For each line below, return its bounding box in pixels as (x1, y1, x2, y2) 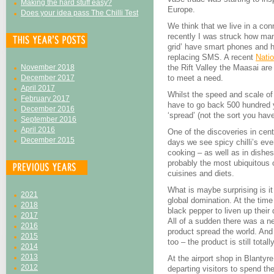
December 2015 (21, 136, 75, 144)
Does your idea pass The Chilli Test (21, 9, 138, 17)
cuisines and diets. (168, 169, 234, 178)
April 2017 (21, 84, 55, 92)
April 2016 (21, 125, 55, 134)
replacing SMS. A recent (168, 53, 256, 62)
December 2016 (21, 105, 75, 113)
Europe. (168, 5, 195, 14)
